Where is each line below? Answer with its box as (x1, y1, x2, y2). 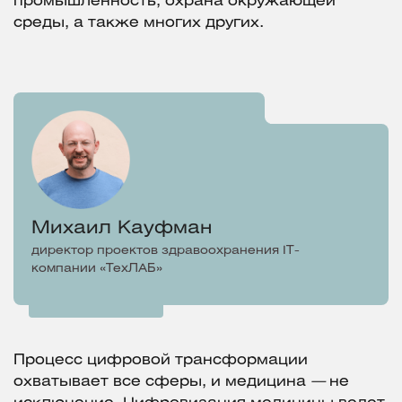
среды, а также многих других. (13, 16, 264, 31)
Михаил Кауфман (31, 220, 212, 238)
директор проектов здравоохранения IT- (31, 246, 300, 257)
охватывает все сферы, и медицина (13, 375, 310, 389)
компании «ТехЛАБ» (31, 264, 162, 275)
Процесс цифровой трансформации (13, 354, 308, 368)
